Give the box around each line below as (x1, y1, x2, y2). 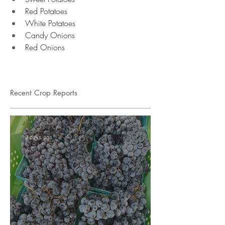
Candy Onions (25, 30, 77, 41)
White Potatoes (25, 18, 78, 29)
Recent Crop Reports (10, 88, 77, 97)
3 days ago (25, 134, 52, 141)
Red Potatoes (25, 6, 70, 17)
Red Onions (25, 42, 67, 53)
